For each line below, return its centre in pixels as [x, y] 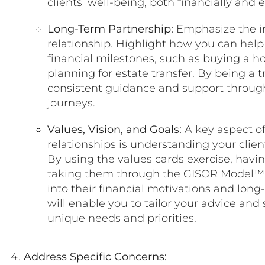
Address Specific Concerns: [95, 257]
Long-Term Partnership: [110, 29]
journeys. [71, 103]
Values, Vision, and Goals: [114, 130]
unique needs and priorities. [122, 219]
